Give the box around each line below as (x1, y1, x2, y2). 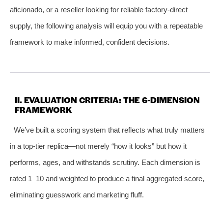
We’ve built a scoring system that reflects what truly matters (13, 125, 205, 134)
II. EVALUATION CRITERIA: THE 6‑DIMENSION (15, 93, 200, 106)
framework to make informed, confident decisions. (10, 37, 169, 46)
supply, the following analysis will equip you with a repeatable (10, 21, 203, 30)
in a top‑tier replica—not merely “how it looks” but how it (10, 141, 187, 150)
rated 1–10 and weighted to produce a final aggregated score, (10, 174, 204, 183)
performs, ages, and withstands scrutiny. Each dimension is (10, 158, 200, 166)
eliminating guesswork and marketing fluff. (10, 190, 144, 199)
